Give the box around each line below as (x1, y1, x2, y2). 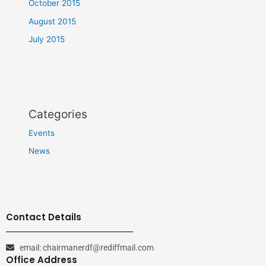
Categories (28, 107, 88, 122)
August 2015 (28, 16, 77, 26)
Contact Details (6, 210, 81, 223)
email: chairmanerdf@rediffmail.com (19, 242, 154, 252)
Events (28, 128, 55, 138)
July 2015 (28, 34, 65, 44)
